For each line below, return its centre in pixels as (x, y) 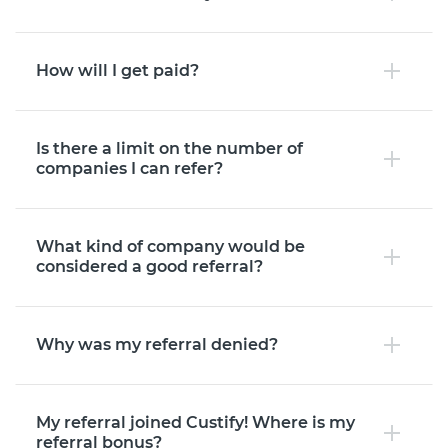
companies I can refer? (129, 168)
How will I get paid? (117, 70)
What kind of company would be (170, 246)
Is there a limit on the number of (169, 148)
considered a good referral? (149, 266)
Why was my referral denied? (157, 344)
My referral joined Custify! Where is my (195, 422)
